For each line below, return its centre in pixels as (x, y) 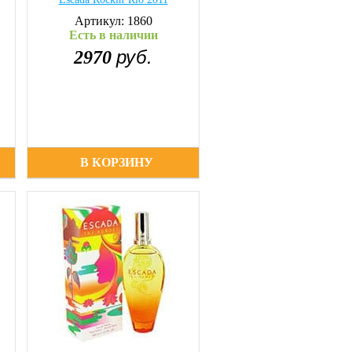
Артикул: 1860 (113, 21)
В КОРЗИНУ (117, 162)
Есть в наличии (113, 35)
